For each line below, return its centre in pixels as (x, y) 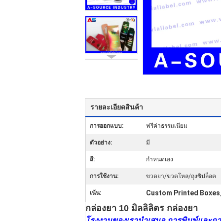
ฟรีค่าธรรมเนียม (167, 126)
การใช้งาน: (104, 176)
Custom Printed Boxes (183, 193)
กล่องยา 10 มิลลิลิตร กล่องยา (142, 208)
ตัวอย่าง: (101, 143)
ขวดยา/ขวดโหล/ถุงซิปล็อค (181, 176)
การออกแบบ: (107, 126)
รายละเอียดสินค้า (117, 107)
